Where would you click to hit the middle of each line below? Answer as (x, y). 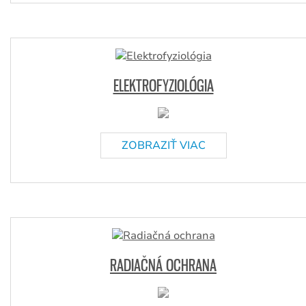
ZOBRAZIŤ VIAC (163, 145)
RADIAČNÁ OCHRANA (163, 265)
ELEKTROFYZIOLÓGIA (163, 85)
